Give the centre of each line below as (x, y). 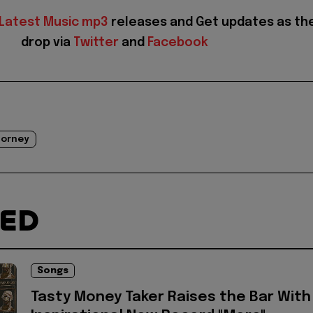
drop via (47, 42)
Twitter (96, 42)
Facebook (178, 42)
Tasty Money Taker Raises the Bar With (171, 297)
